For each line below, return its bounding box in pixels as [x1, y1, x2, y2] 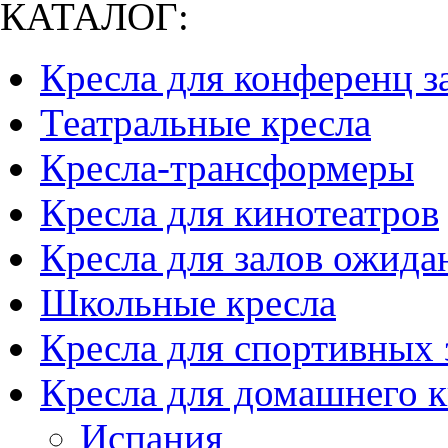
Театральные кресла [40, 101, 371, 144]
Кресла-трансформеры [40, 146, 414, 189]
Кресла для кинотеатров [40, 191, 439, 234]
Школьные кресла [40, 281, 336, 324]
